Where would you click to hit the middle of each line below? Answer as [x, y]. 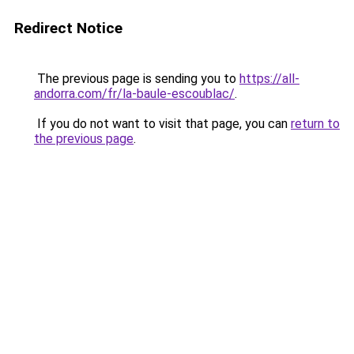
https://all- [269, 79]
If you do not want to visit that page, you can [162, 124]
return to [315, 124]
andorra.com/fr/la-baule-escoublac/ [134, 94]
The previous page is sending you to [137, 79]
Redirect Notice [68, 28]
